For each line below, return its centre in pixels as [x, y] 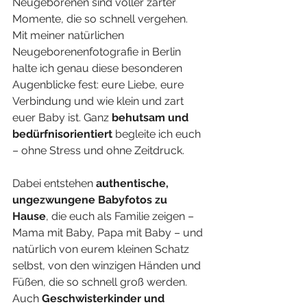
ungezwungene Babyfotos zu [91, 200]
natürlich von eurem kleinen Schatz [102, 249]
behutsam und [151, 118]
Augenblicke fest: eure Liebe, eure [99, 85]
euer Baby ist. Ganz [62, 118]
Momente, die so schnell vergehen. [101, 19]
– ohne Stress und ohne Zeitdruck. [98, 150]
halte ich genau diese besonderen [99, 68]
